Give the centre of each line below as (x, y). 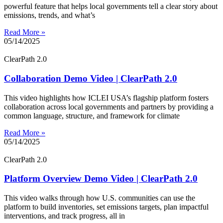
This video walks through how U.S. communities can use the (100, 198)
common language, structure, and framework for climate (92, 115)
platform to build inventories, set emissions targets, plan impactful (106, 207)
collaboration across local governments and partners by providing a (109, 107)
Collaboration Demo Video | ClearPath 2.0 (91, 78)
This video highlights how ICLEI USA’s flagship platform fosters (106, 98)
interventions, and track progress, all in (64, 216)
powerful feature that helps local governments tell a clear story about (111, 6)
